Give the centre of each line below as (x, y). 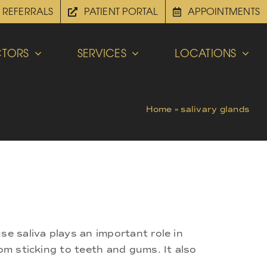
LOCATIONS (206, 53)
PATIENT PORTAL (121, 11)
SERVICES (102, 53)
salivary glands (215, 109)
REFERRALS (27, 11)
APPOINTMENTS (224, 11)
